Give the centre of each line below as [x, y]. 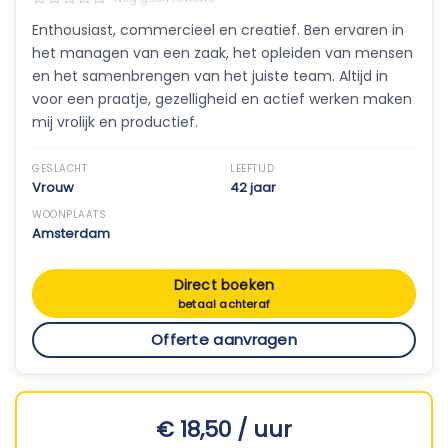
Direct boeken [224, 285]
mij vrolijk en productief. [115, 122]
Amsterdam [71, 233]
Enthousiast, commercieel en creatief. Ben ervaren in [218, 30]
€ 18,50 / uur [224, 429]
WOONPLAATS [69, 214]
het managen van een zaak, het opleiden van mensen [222, 53]
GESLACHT [59, 168]
